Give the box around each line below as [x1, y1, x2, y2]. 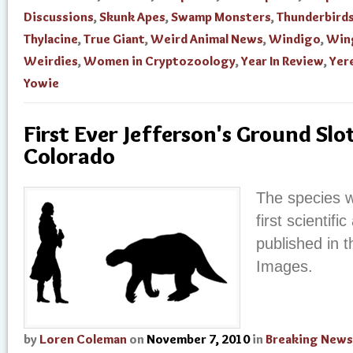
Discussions [24, 9, 94, 25]
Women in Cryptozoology [84, 54, 236, 69]
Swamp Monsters [171, 9, 271, 25]
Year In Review [241, 54, 324, 69]
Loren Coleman [39, 332, 127, 347]
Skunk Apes [99, 9, 165, 25]
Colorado [24, 142, 115, 170]
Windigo [269, 32, 321, 47]
